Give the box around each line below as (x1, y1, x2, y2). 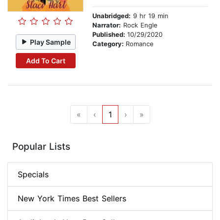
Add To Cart (26, 56, 65, 65)
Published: (92, 30, 127, 39)
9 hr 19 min (131, 12, 168, 20)
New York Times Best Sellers (18, 193, 126, 204)
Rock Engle (121, 21, 158, 29)
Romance (126, 40, 154, 48)
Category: (92, 40, 126, 48)
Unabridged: (92, 12, 131, 20)
